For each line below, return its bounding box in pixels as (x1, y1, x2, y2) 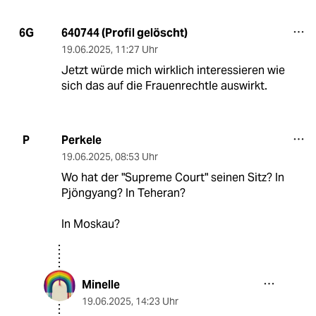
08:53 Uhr (114, 150, 158, 163)
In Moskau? (61, 216, 120, 231)
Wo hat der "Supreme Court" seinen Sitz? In (61, 169, 284, 185)
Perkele (61, 132, 102, 147)
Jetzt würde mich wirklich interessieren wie (61, 62, 285, 78)
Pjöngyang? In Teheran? (61, 185, 186, 200)
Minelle (82, 276, 120, 292)
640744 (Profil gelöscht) (61, 25, 188, 40)
